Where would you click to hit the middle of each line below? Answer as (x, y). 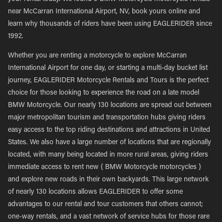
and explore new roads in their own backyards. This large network (108, 180)
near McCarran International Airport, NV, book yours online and (104, 12)
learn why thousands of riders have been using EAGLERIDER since (110, 24)
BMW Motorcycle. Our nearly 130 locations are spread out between (110, 106)
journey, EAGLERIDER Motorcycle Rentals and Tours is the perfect (108, 81)
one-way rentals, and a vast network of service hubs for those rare (109, 217)
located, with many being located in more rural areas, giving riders (108, 155)
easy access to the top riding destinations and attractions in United (109, 130)
